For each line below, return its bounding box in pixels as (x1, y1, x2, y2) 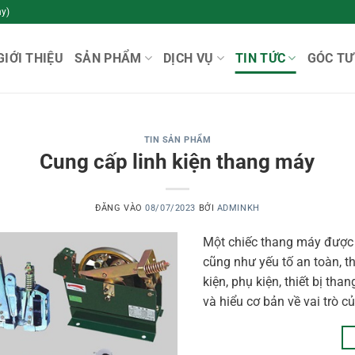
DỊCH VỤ (163, 50, 214, 66)
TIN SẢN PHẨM (143, 135, 212, 145)
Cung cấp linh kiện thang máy (40, 149, 315, 174)
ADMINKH (216, 202, 260, 213)
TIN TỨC (235, 50, 286, 66)
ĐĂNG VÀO (95, 202, 146, 213)
